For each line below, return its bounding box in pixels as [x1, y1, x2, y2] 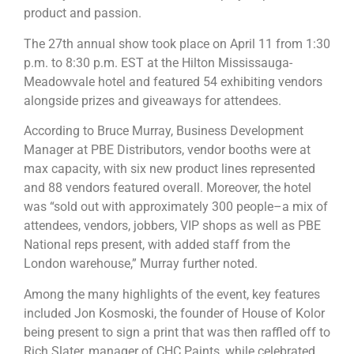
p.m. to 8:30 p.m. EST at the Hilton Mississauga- [24, 55, 292, 70]
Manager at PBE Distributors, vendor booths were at [24, 142, 311, 158]
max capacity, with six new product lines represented [24, 161, 315, 177]
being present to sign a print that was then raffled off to [24, 324, 330, 340]
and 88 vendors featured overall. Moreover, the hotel [24, 180, 311, 196]
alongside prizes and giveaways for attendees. [24, 92, 281, 108]
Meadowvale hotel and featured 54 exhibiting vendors [24, 73, 322, 89]
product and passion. [24, 6, 141, 21]
